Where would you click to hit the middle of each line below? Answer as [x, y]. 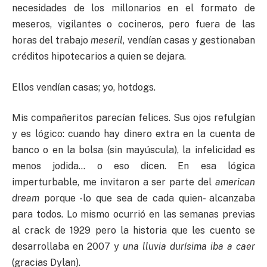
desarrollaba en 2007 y [67, 247]
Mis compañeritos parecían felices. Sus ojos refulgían [133, 118]
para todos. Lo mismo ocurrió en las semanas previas [133, 215]
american [235, 182]
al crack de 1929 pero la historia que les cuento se [133, 231]
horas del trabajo [52, 40]
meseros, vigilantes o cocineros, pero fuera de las [133, 24]
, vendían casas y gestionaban [189, 40]
